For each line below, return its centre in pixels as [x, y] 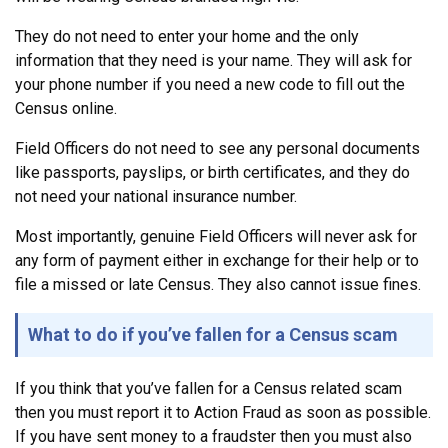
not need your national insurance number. [162, 196]
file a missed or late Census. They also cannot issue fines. [218, 284]
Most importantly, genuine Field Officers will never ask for [216, 236]
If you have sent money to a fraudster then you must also [213, 436]
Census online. [66, 108]
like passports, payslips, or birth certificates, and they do [212, 172]
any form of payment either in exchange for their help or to [217, 260]
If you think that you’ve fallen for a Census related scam [208, 388]
